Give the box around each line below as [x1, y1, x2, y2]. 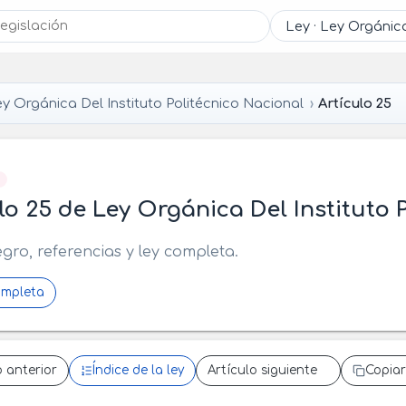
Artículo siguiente [207, 363, 317, 378]
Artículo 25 [318, 95, 392, 111]
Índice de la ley [92, 363, 184, 378]
